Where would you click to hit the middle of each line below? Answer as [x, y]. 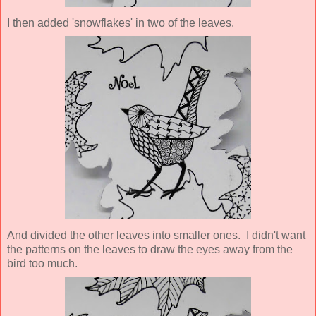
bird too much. [42, 263]
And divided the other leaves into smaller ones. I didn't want [156, 235]
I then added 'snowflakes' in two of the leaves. [121, 23]
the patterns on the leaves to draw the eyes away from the [150, 249]
